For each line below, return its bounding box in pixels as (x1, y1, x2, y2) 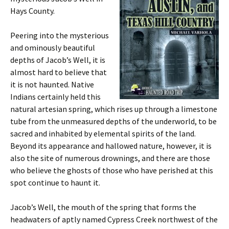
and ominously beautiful (10, 42, 95, 53)
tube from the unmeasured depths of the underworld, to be (10, 116, 217, 126)
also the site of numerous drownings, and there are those (10, 153, 210, 163)
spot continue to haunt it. (10, 177, 100, 188)
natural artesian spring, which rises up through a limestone (10, 104, 217, 114)
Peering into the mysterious (10, 30, 109, 40)
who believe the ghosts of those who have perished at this (10, 165, 213, 175)
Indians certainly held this (10, 91, 101, 102)
